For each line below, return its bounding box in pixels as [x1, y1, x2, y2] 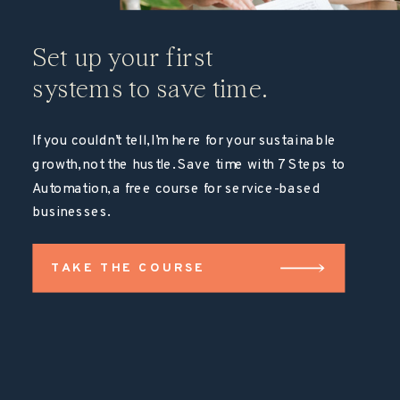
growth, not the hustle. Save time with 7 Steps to [32, 155, 346, 174]
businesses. [32, 204, 109, 221]
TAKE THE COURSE [51, 260, 205, 277]
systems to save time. [32, 73, 267, 105]
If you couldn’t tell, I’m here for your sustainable [32, 132, 337, 150]
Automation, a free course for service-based [32, 179, 321, 198]
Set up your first [32, 42, 213, 74]
